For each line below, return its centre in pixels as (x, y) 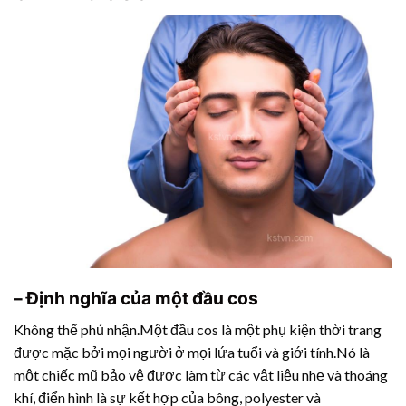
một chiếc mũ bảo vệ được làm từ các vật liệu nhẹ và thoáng (201, 374)
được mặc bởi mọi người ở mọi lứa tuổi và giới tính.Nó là (192, 352)
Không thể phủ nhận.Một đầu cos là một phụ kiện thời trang (198, 329)
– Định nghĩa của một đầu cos (136, 299)
